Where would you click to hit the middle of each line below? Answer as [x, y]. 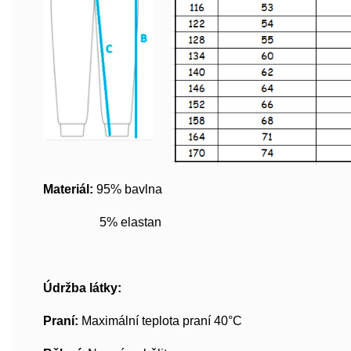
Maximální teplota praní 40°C [162, 321]
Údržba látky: [82, 288]
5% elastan [102, 223]
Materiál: [68, 190]
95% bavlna [157, 190]
